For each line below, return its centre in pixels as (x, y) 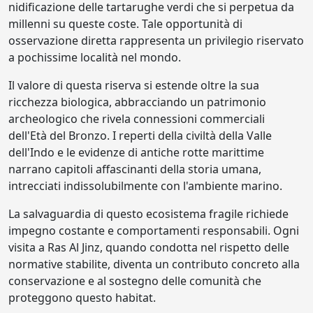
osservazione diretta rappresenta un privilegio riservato (156, 40)
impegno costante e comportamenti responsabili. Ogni (154, 230)
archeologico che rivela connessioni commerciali (137, 118)
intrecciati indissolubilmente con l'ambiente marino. (145, 185)
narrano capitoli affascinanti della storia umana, (135, 169)
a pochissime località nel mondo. (95, 57)
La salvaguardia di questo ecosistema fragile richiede (148, 213)
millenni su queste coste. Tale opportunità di (125, 23)
